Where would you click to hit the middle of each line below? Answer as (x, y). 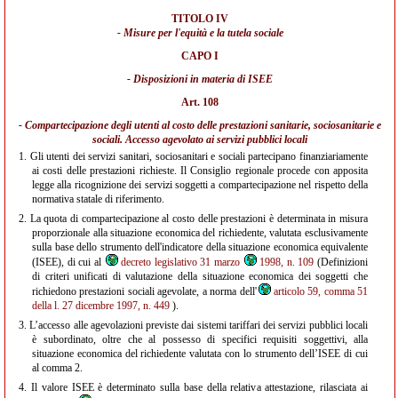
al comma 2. (57, 368)
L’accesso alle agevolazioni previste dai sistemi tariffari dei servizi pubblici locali (197, 325)
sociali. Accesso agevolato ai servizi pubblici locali (200, 139)
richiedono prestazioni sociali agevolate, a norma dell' (144, 291)
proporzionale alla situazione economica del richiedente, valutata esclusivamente (200, 233)
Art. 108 (200, 102)
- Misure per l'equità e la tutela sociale (200, 33)
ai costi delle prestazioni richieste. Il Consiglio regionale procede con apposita (200, 171)
